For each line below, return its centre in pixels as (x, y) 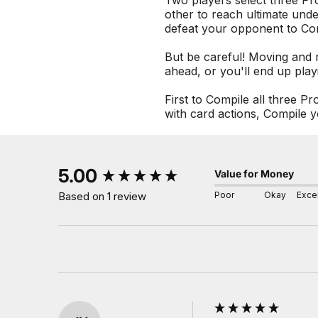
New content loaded (112, 170)
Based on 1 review (102, 196)
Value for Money (254, 174)
